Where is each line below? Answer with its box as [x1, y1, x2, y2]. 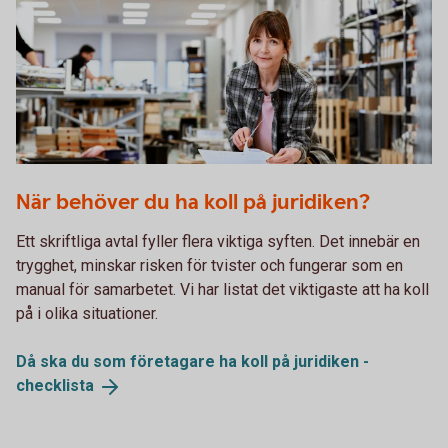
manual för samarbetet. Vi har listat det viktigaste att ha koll [16, 280, 429, 300]
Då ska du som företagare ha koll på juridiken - [16, 352, 369, 372]
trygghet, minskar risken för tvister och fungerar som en [16, 256, 403, 276]
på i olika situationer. [16, 304, 158, 324]
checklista [16, 376, 94, 396]
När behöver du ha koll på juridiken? [16, 188, 370, 218]
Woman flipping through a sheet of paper [16, 169, 299, 189]
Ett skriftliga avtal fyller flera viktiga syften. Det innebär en [16, 232, 420, 252]
